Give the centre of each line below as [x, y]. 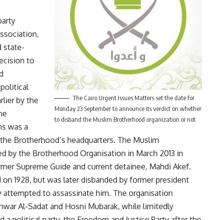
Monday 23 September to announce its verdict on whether [128, 109]
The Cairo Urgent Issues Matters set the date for [133, 98]
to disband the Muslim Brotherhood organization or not [125, 120]
